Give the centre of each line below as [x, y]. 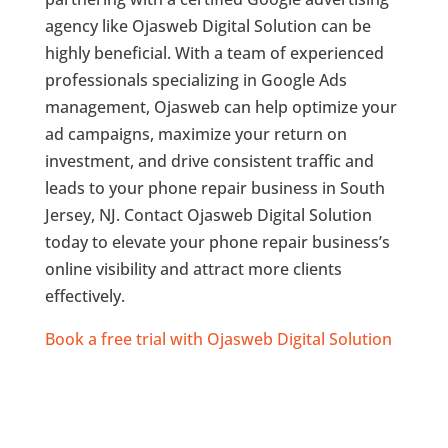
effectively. [84, 296]
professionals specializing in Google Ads [195, 80]
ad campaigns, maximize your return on [195, 134]
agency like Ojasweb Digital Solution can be [207, 26]
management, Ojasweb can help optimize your [220, 107]
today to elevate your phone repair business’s [217, 242]
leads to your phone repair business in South [214, 188]
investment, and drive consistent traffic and [209, 161]
